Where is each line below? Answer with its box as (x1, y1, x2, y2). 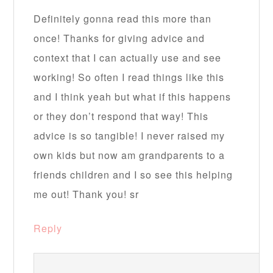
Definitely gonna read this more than (34, 11, 212, 26)
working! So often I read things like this (34, 69, 225, 84)
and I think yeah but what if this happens (34, 89, 232, 104)
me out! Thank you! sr (34, 186, 140, 201)
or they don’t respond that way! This (34, 108, 209, 123)
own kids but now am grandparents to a (34, 147, 225, 162)
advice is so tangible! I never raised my (34, 128, 225, 143)
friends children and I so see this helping (34, 167, 233, 182)
